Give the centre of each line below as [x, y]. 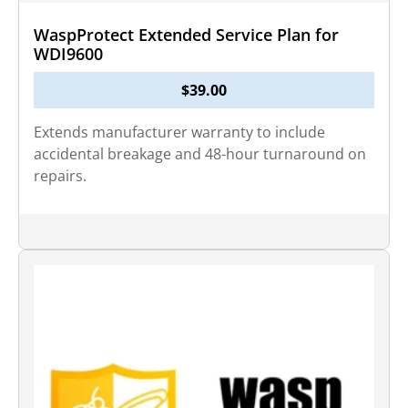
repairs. [60, 176]
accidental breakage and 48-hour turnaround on [200, 154]
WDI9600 [68, 54]
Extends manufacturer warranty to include [179, 132]
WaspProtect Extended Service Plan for [186, 35]
